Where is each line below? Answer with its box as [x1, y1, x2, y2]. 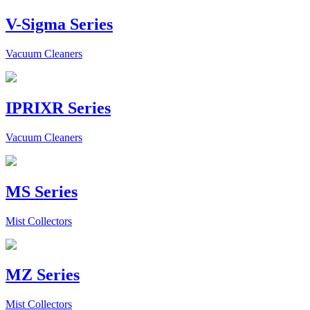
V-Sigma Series [6, 15, 113, 33]
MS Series [6, 182, 77, 201]
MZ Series [6, 266, 80, 284]
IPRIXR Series [6, 98, 111, 117]
